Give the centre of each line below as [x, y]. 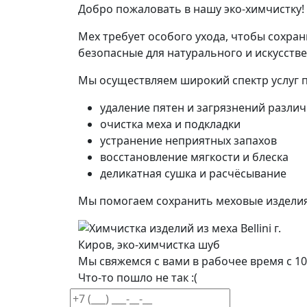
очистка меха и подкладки [170, 124]
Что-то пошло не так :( [138, 278]
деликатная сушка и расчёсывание [193, 173]
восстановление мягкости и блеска [194, 157]
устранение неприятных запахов [188, 140]
